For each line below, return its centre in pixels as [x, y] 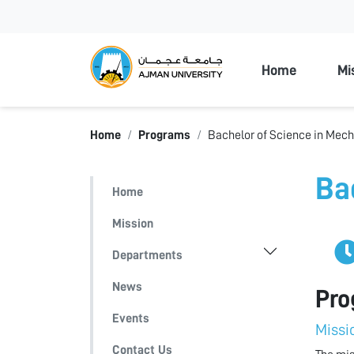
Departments [147, 255]
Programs [164, 135]
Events [131, 318]
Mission [133, 223]
